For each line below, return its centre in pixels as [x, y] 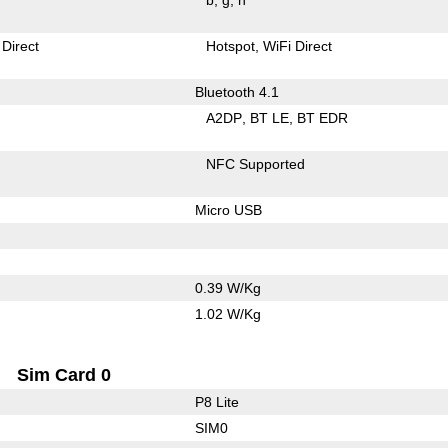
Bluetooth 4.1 [236, 91]
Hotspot [231, 45]
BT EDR [323, 117]
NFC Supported [256, 163]
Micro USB [228, 209]
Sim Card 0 [64, 374]
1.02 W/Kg [227, 313]
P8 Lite [216, 401]
